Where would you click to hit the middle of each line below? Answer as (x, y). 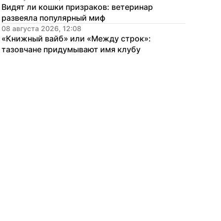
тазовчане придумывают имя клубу (71, 49)
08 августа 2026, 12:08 (41, 28)
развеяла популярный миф (53, 18)
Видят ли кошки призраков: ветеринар (77, 7)
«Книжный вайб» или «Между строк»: (76, 38)
